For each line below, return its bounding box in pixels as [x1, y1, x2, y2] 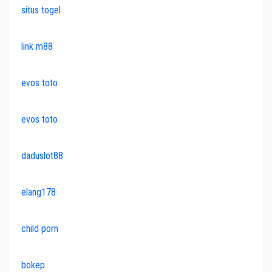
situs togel [21, 4, 61, 16]
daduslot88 [21, 150, 63, 162]
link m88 [21, 41, 53, 53]
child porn [21, 223, 58, 235]
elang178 [21, 186, 56, 199]
